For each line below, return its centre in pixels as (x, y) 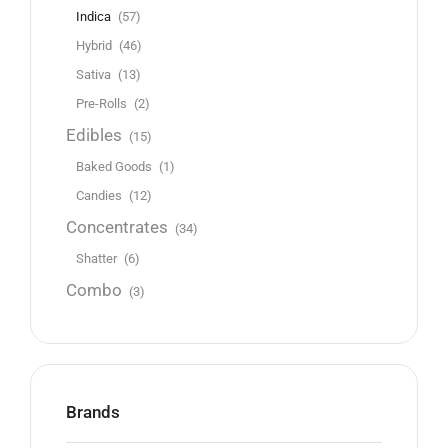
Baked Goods (114, 167)
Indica (93, 17)
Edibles (94, 136)
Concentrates (117, 228)
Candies (99, 196)
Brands (93, 412)
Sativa (93, 75)
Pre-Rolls (101, 104)
